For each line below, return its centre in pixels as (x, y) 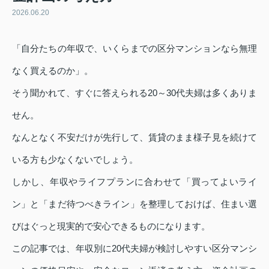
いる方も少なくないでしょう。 (75, 159)
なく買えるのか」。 (53, 70)
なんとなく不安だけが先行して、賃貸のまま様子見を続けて (134, 137)
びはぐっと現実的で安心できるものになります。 (111, 226)
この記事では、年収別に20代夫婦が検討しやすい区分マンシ (134, 248)
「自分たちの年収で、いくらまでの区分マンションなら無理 (134, 48)
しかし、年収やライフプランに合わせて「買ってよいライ (134, 181)
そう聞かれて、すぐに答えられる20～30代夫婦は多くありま (134, 92)
